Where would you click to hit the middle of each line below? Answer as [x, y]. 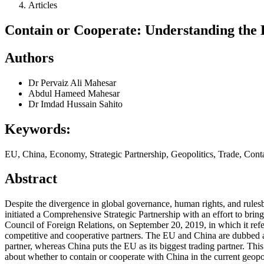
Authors [29, 57]
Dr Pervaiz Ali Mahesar [72, 82]
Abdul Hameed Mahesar [74, 93]
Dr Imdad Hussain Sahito [75, 104]
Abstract [31, 179]
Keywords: [38, 129]
